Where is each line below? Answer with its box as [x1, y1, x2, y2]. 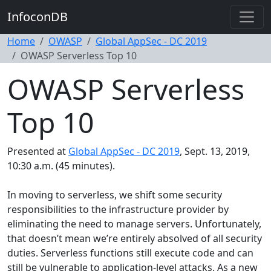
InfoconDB [7, 8, 68, 25]
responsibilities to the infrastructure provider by [7, 203, 229, 216]
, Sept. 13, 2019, [180, 145, 250, 158]
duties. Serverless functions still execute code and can [7, 246, 253, 260]
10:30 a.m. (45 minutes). [7, 159, 115, 172]
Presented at [7, 145, 68, 158]
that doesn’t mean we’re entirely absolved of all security [7, 232, 262, 245]
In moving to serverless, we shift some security [7, 188, 222, 201]
